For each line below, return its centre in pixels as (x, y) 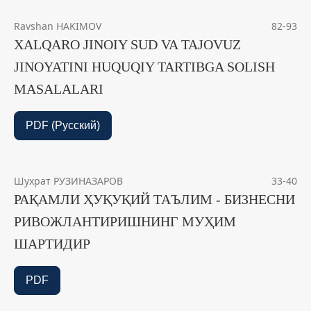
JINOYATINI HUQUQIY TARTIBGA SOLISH (144, 67)
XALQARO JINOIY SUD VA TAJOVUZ (127, 45)
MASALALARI (59, 89)
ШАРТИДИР (52, 244)
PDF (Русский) (63, 126)
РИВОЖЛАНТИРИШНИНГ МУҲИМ (125, 222)
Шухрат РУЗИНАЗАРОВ (68, 181)
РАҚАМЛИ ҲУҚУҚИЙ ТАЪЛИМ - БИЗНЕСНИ (154, 200)
